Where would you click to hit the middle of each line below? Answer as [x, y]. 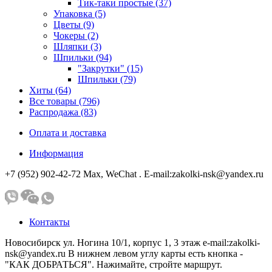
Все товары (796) [64, 101]
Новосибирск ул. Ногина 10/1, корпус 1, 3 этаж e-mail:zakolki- [132, 242]
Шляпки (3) [77, 46]
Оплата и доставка [68, 132]
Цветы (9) [74, 24]
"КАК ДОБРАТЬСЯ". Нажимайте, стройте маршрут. [114, 264]
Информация [56, 153]
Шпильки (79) [107, 79]
